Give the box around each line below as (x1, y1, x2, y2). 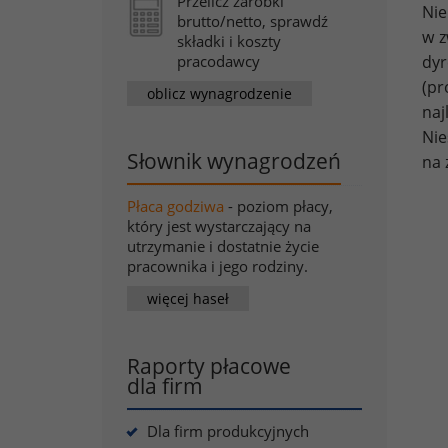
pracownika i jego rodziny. (127, 256, 308, 276)
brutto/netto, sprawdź (177, 11, 328, 31)
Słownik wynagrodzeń (127, 147, 341, 175)
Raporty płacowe (127, 352, 291, 380)
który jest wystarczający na (127, 216, 311, 236)
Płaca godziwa (127, 196, 224, 216)
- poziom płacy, (228, 196, 333, 216)
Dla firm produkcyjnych (147, 421, 309, 441)
